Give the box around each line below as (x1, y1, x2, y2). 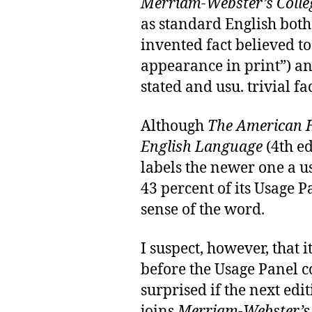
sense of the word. (141, 200, 265, 219)
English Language (141, 137, 263, 157)
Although (141, 116, 208, 136)
